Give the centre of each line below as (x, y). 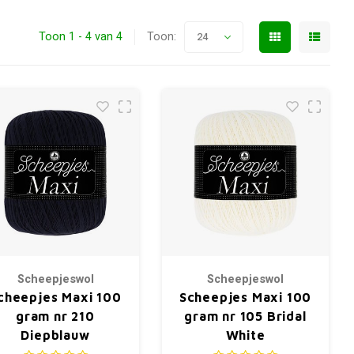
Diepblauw (55, 335)
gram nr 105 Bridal (245, 316)
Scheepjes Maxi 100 (245, 297)
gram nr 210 (55, 316)
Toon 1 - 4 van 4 (81, 37)
